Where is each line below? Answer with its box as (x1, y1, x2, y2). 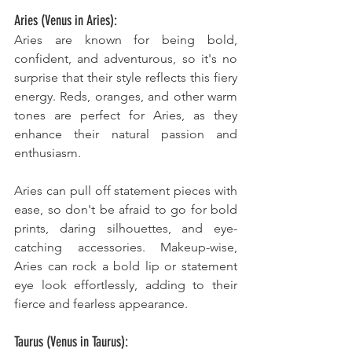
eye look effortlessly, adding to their (14, 277, 237, 293)
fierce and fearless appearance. (14, 296, 188, 312)
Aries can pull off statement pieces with (14, 183, 237, 199)
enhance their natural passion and (14, 126, 237, 142)
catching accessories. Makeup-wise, (14, 240, 237, 255)
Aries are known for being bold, (14, 32, 237, 48)
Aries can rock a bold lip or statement (14, 258, 237, 274)
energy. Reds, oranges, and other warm (14, 89, 237, 104)
